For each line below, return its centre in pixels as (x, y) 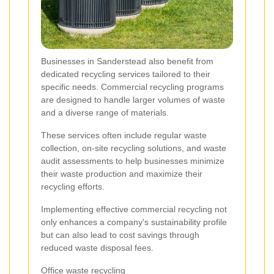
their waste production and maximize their (122, 173)
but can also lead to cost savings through (120, 235)
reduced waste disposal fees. (97, 247)
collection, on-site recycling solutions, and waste (134, 148)
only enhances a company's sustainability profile (134, 222)
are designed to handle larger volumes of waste (133, 99)
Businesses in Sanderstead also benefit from (127, 61)
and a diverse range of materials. (105, 112)
